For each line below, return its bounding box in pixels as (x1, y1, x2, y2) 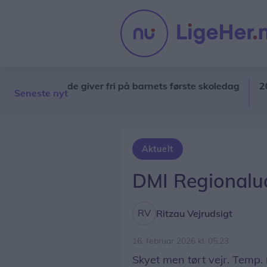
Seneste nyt (14, 87, 68, 99)
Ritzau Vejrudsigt (156, 207, 232, 219)
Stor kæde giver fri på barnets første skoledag (4, 80, 212, 92)
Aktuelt (142, 144, 173, 154)
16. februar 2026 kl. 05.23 (132, 235, 229, 246)
